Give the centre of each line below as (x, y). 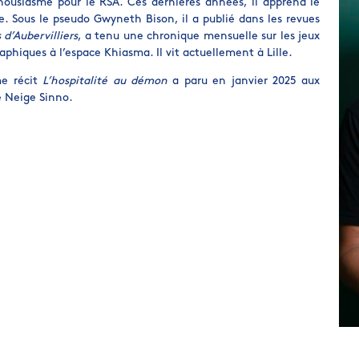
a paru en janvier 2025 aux (244, 81)
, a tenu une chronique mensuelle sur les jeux (199, 36)
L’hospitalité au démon (105, 81)
